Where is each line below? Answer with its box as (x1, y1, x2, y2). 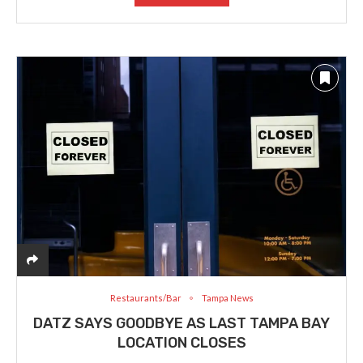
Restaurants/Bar (109, 293, 181, 304)
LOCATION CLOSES (117, 334, 246, 352)
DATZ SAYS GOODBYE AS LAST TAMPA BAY (33, 314, 330, 333)
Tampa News (201, 293, 254, 304)
